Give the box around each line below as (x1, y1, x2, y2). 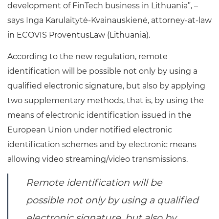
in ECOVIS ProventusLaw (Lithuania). (7, 30, 150, 40)
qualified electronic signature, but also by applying (7, 81, 205, 91)
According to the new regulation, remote (7, 52, 168, 62)
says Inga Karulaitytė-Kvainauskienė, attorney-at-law (7, 16, 212, 25)
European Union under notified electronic (7, 125, 172, 135)
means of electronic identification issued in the (7, 110, 192, 120)
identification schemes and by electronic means (7, 140, 197, 150)
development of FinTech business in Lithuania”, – (7, 1, 198, 11)
